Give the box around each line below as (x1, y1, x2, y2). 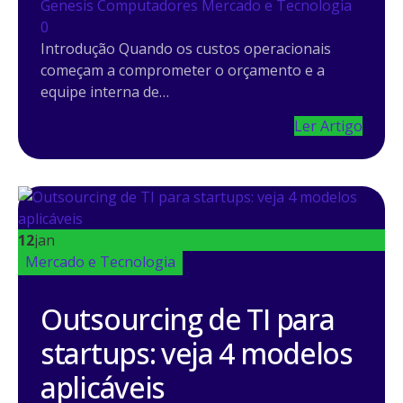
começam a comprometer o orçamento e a (40, 59, 325, 80)
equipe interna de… (40, 81, 169, 102)
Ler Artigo (294, 116, 363, 137)
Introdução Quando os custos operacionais (40, 38, 331, 58)
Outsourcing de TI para (40, 300, 335, 339)
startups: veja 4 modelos (40, 334, 353, 373)
